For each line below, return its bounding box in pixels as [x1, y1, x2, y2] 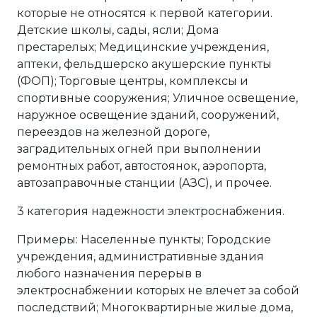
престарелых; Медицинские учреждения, [17, 40, 269, 54]
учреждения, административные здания [17, 250, 264, 263]
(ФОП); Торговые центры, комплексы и [17, 74, 248, 88]
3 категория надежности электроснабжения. [17, 204, 284, 218]
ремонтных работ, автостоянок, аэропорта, [17, 159, 266, 173]
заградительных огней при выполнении [17, 142, 261, 156]
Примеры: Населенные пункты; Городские [17, 233, 271, 246]
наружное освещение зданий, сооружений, [17, 108, 279, 122]
